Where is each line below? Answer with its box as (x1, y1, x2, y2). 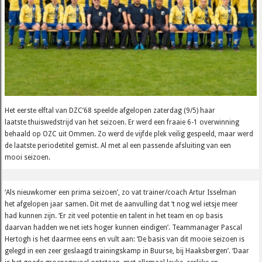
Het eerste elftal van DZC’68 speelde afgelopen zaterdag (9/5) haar (5, 106, 216, 115)
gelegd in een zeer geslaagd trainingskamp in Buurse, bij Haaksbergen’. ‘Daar (5, 247, 250, 256)
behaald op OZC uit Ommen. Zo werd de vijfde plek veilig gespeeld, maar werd (5, 130, 254, 139)
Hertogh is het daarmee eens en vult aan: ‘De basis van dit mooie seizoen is (5, 235, 245, 244)
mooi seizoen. (5, 153, 51, 162)
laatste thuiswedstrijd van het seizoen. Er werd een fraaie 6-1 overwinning (5, 118, 240, 127)
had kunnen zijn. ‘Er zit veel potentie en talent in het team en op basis (5, 212, 223, 220)
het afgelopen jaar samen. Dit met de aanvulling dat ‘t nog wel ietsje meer (5, 200, 239, 209)
